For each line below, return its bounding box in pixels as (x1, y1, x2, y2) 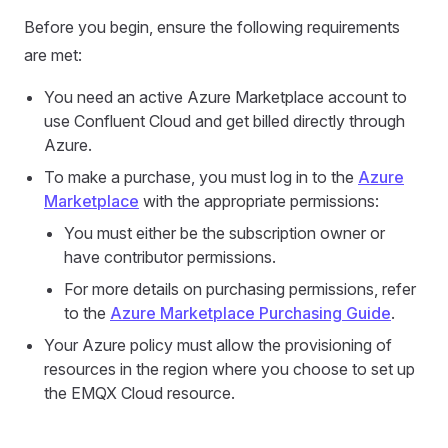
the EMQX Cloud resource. (44, 383, 235, 403)
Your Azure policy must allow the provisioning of (44, 335, 392, 355)
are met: (24, 45, 82, 65)
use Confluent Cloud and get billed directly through (44, 111, 405, 131)
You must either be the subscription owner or (64, 223, 385, 243)
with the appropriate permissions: (139, 191, 379, 211)
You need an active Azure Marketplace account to (44, 87, 407, 107)
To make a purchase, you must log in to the (44, 167, 358, 187)
